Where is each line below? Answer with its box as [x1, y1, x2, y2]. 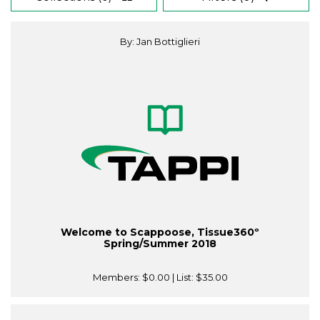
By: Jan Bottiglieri [120, 36, 200, 48]
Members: [92, 271, 142, 284]
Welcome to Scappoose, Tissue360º [61, 226, 259, 239]
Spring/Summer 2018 [104, 237, 216, 251]
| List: [169, 271, 196, 284]
